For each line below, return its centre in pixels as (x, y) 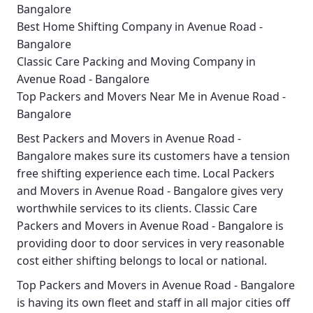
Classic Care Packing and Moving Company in (136, 62)
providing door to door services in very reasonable (151, 243)
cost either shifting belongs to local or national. (142, 261)
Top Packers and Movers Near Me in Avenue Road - (151, 97)
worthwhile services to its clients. (105, 209)
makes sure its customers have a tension (181, 156)
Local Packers (239, 174)
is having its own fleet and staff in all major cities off (153, 303)
